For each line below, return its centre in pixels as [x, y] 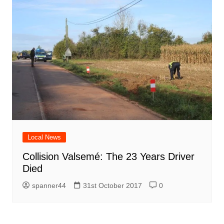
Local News [44, 137]
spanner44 [49, 185]
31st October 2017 [112, 185]
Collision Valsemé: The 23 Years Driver [108, 156]
